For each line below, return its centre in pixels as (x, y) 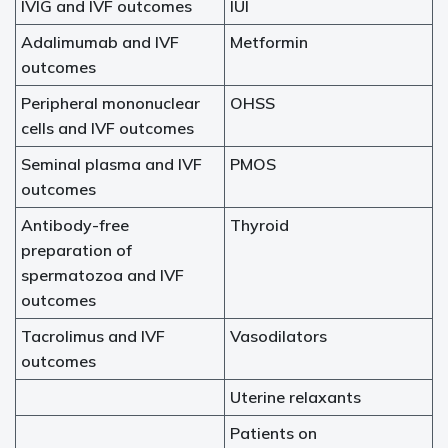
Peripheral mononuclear (110, 103)
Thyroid (259, 225)
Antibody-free (75, 225)
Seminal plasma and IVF (111, 164)
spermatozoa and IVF (102, 275)
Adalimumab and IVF (100, 42)
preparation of (76, 250)
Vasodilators (278, 336)
